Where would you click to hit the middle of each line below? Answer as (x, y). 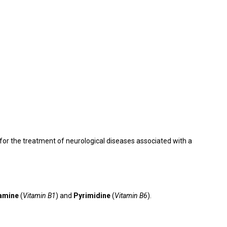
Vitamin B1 (39, 196)
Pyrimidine (92, 196)
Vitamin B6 (131, 196)
